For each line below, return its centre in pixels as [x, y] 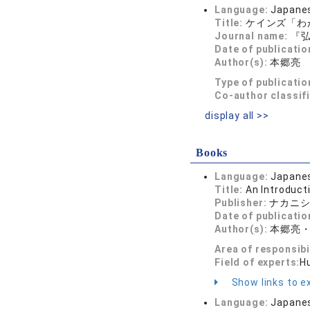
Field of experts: [257, 262]
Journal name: [253, 36]
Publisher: [242, 203]
